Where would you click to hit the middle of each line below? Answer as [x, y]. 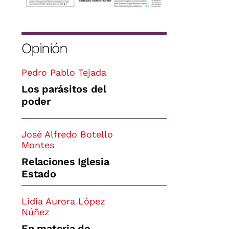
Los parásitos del [64, 89]
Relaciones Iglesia [65, 161]
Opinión [44, 48]
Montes [38, 145]
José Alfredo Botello [67, 134]
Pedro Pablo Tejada [64, 72]
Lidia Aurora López [63, 201]
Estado [39, 174]
